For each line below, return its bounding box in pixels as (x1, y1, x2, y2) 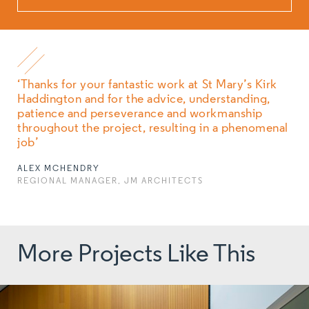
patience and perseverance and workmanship (17, 107, 263, 121)
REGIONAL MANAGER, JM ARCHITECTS (17, 177, 203, 186)
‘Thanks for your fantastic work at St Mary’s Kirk (17, 78, 277, 92)
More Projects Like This (17, 242, 255, 268)
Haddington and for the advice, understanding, (17, 92, 270, 106)
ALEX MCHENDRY (17, 164, 100, 173)
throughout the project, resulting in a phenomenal (17, 121, 288, 135)
